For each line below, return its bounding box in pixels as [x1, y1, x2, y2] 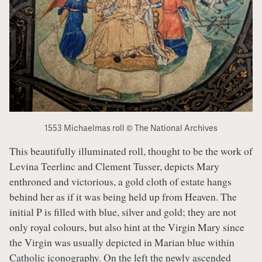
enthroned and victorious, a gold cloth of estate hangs [9, 174, 232, 188]
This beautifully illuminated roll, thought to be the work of [9, 143, 253, 158]
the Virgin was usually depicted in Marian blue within [9, 235, 235, 249]
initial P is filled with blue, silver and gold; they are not [9, 204, 236, 219]
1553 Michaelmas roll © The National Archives [44, 122, 218, 134]
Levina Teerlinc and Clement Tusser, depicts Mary [9, 158, 219, 173]
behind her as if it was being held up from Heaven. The [9, 189, 237, 204]
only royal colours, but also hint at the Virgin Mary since [9, 219, 244, 234]
